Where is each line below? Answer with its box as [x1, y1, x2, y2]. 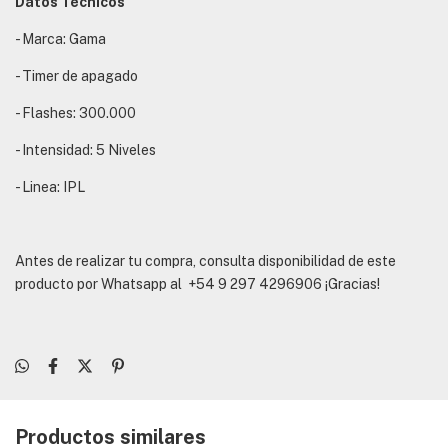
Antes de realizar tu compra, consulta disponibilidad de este [15, 253, 396, 270]
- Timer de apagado [15, 68, 138, 85]
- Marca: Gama [15, 31, 106, 48]
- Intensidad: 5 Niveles [15, 142, 156, 159]
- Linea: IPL [15, 179, 85, 196]
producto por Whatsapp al [15, 276, 188, 293]
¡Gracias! [322, 276, 380, 293]
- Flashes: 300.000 [15, 105, 136, 122]
